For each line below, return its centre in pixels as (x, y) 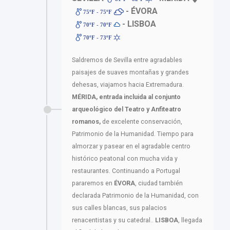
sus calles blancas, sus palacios (119, 208)
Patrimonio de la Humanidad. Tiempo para (133, 134)
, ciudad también (159, 183)
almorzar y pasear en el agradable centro (131, 146)
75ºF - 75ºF (98, 12)
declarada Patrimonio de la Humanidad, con (135, 195)
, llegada (190, 220)
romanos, (86, 121)
